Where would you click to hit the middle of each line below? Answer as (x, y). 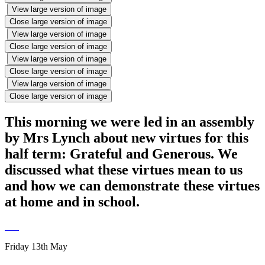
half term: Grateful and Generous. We (121, 153)
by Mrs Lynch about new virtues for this (127, 138)
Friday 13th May (37, 247)
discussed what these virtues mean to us (124, 169)
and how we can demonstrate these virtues (132, 185)
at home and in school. (72, 201)
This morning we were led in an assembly (130, 122)
